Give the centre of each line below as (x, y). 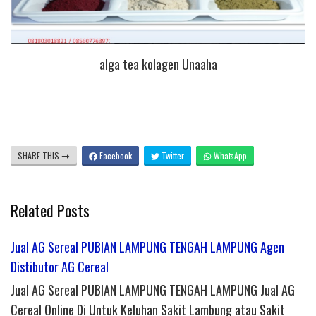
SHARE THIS (39, 156)
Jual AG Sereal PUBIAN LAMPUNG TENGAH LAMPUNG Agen (147, 247)
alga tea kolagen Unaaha (158, 64)
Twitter (172, 156)
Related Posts (50, 211)
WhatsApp (229, 156)
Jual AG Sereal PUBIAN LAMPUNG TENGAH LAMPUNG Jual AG (153, 290)
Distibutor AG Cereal (60, 267)
